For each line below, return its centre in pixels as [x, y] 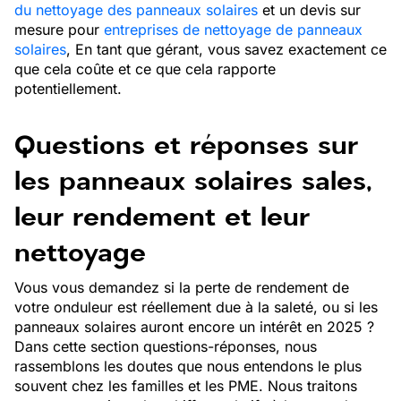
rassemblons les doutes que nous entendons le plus [188, 366]
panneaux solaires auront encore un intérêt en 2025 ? [194, 327]
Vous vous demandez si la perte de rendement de [182, 287]
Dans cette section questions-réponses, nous [166, 346]
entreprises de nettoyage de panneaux [233, 30]
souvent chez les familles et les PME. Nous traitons [186, 386]
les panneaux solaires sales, [193, 181]
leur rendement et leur [162, 217]
